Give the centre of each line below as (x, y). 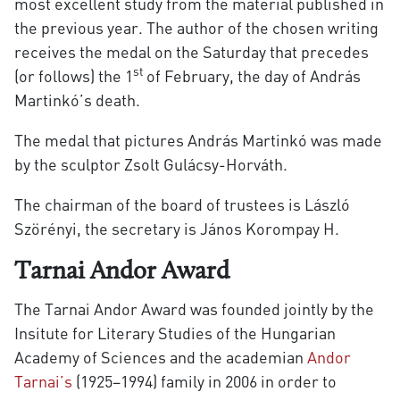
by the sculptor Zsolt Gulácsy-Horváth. (150, 164)
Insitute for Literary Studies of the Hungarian (175, 333)
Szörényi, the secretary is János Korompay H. (176, 229)
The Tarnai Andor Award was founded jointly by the (194, 309)
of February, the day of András (251, 76)
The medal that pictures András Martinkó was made (198, 140)
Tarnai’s (43, 381)
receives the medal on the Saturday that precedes (191, 52)
